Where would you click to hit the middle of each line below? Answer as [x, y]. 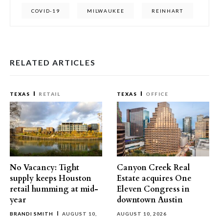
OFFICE [157, 94]
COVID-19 [46, 11]
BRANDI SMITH [32, 214]
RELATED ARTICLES [53, 62]
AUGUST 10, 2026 [142, 214]
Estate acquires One [154, 178]
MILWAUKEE [106, 11]
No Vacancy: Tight [44, 168]
